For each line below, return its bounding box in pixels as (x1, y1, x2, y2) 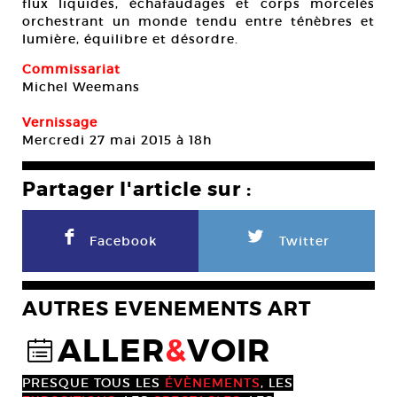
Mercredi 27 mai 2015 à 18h (22, 131, 212, 148)
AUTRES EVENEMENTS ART (22, 296, 311, 322)
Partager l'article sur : (22, 176, 252, 202)
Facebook (90, 232, 157, 249)
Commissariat (22, 60, 121, 77)
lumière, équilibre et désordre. (22, 30, 238, 47)
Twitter (278, 232, 330, 249)
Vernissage (22, 113, 97, 130)
